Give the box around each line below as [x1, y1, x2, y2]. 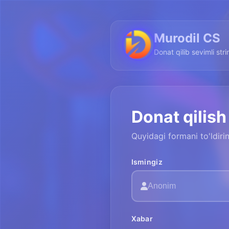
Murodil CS [153, 31, 220, 45]
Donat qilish [131, 107, 226, 127]
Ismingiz [131, 157, 163, 166]
